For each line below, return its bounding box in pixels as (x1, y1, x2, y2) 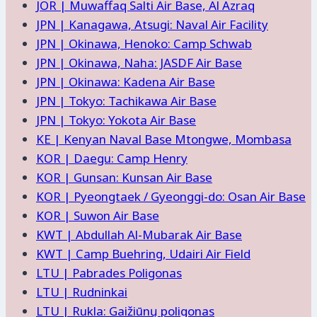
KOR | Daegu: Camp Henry (36, 149, 188, 166)
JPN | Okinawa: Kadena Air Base (36, 73, 215, 90)
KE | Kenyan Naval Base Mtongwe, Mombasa (36, 130, 292, 147)
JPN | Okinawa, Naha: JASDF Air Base (36, 54, 242, 71)
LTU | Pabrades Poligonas (36, 264, 182, 281)
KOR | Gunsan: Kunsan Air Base (36, 168, 212, 185)
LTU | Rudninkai (36, 283, 127, 300)
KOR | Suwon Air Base (36, 207, 159, 224)
